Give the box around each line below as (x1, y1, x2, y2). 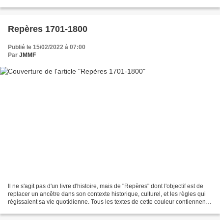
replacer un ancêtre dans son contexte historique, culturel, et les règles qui (8, 191, 206, 198)
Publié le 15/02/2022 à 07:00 (8, 43, 85, 51)
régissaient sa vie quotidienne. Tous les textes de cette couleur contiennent (8, 198, 207, 206)
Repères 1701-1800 (8, 24, 87, 34)
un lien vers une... (8, 206, 55, 214)
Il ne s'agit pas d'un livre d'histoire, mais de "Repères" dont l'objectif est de (8, 183, 203, 190)
